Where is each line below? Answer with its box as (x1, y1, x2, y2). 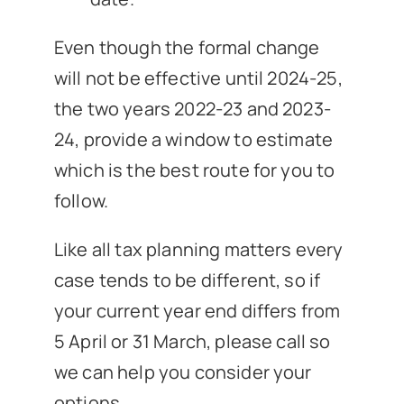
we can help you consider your (53, 360, 312, 385)
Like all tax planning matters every (53, 237, 344, 262)
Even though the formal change (53, 35, 320, 60)
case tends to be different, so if (53, 268, 321, 293)
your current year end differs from (53, 298, 341, 324)
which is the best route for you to (53, 158, 335, 183)
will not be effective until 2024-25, (53, 66, 343, 91)
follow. (53, 188, 109, 214)
